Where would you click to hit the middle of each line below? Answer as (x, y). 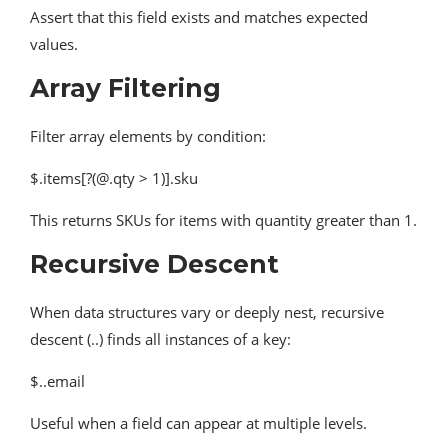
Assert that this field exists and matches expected (199, 17)
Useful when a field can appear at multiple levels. (198, 423)
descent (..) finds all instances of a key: (160, 339)
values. (54, 44)
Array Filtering (125, 88)
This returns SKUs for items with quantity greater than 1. (223, 220)
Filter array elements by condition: (148, 136)
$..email (57, 381)
